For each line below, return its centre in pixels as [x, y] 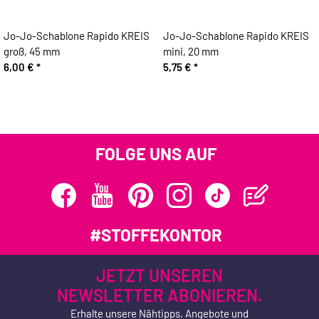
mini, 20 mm [190, 51]
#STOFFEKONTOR [156, 235]
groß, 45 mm [31, 51]
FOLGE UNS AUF [156, 154]
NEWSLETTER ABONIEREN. [159, 296]
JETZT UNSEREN [159, 276]
